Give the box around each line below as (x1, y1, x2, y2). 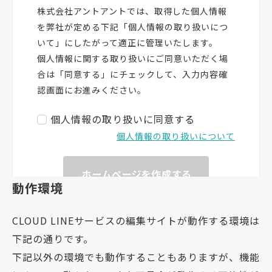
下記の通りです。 (12, 231, 93, 246)
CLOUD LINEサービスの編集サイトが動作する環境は (12, 212, 260, 228)
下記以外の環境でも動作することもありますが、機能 (12, 249, 260, 264)
